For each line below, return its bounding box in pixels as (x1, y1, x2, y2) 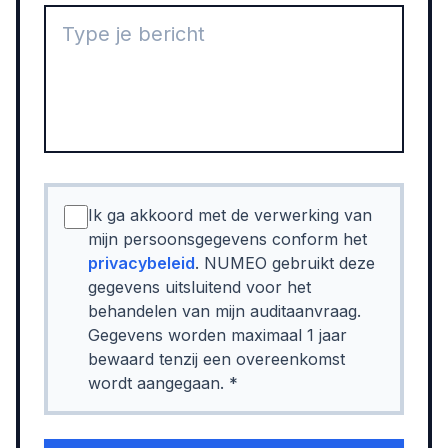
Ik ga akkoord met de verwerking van (88, 205, 372, 225)
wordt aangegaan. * (88, 373, 238, 393)
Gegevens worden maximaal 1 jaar (88, 325, 347, 345)
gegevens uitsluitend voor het (88, 277, 311, 297)
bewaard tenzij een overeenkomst (88, 349, 345, 369)
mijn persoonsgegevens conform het (88, 229, 367, 249)
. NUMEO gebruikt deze (195, 253, 375, 273)
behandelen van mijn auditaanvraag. (88, 301, 361, 321)
